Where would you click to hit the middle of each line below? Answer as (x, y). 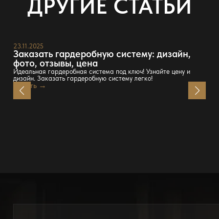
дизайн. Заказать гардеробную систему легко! (83, 78)
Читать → (30, 86)
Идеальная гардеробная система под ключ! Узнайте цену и (101, 72)
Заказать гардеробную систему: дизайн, (102, 54)
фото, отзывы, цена (55, 63)
